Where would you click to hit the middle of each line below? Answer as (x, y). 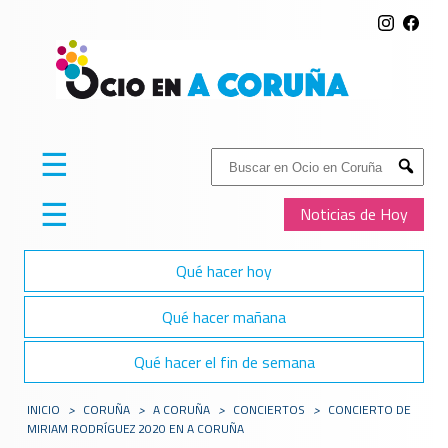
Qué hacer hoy (224, 271)
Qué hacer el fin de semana (224, 361)
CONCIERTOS (269, 410)
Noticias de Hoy (354, 214)
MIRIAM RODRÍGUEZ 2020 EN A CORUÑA (136, 429)
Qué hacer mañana (224, 316)
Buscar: (234, 158)
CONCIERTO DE (370, 410)
